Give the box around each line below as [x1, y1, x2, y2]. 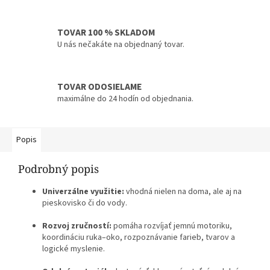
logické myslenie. [42, 243, 105, 256]
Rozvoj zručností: [42, 220, 111, 233]
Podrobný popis [18, 162, 99, 177]
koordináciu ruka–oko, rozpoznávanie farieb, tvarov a [42, 231, 235, 244]
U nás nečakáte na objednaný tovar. [57, 38, 184, 51]
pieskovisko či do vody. [42, 197, 127, 210]
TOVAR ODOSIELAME [57, 80, 142, 93]
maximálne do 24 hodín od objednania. [57, 92, 193, 105]
